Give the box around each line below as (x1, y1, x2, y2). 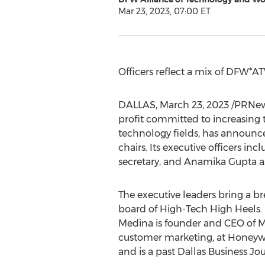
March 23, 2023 (159, 99, 229, 111)
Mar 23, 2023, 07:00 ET (118, 6, 211, 17)
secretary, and (118, 156, 184, 167)
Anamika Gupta (183, 156, 257, 167)
